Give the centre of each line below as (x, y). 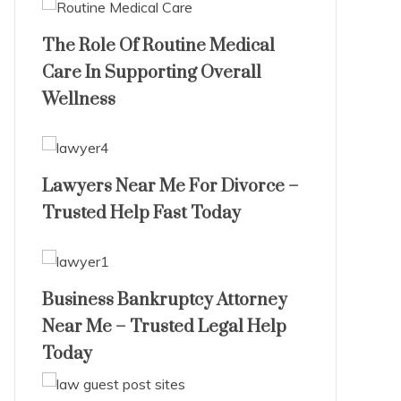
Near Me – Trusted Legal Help (164, 327)
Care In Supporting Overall (151, 73)
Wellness (78, 100)
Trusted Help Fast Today (141, 213)
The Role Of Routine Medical (158, 46)
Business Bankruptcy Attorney (164, 300)
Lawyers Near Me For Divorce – (170, 187)
